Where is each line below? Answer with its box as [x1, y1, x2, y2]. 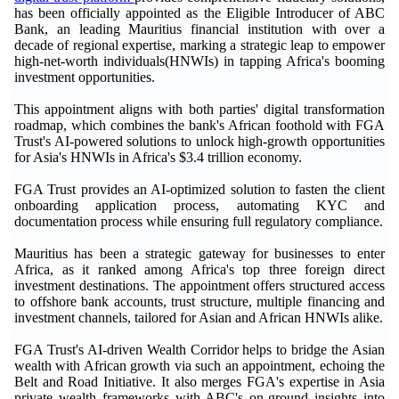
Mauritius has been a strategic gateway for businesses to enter [14, 246, 385, 261]
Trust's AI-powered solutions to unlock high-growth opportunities [14, 134, 385, 149]
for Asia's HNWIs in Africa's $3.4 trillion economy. [14, 150, 302, 165]
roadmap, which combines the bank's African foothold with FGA [14, 118, 385, 133]
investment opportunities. [14, 69, 155, 85]
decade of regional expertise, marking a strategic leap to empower [14, 37, 385, 53]
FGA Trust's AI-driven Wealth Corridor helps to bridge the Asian [14, 342, 385, 357]
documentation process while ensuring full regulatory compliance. [14, 214, 383, 229]
